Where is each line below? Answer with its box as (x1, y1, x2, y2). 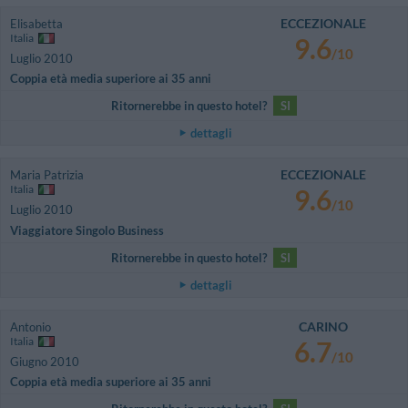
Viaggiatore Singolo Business (10, 222, 164, 238)
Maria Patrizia (10, 168, 84, 183)
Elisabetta (10, 15, 63, 31)
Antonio (10, 319, 51, 334)
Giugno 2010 (10, 353, 79, 369)
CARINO (299, 318, 349, 334)
